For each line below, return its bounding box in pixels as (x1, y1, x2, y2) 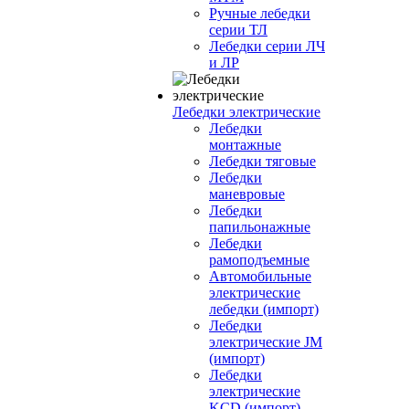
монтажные (209, 137, 281, 152)
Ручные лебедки (209, 5, 310, 21)
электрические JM (209, 334, 322, 350)
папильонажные (209, 219, 310, 235)
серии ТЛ (209, 22, 267, 37)
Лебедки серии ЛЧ (209, 38, 325, 54)
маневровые (209, 186, 285, 202)
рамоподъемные (209, 252, 309, 267)
